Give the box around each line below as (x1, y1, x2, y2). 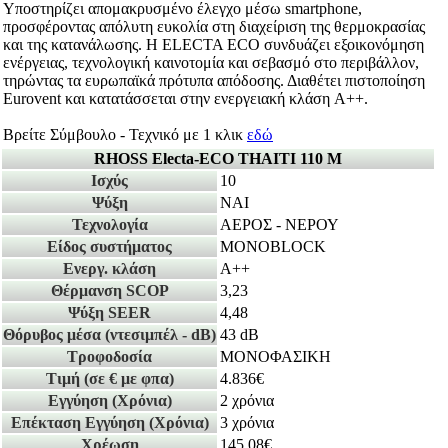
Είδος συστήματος (47, 238, 172, 256)
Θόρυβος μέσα (3, 326, 105, 344)
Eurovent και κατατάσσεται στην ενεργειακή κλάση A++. (3, 90, 368, 108)
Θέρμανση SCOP (50, 282, 169, 300)
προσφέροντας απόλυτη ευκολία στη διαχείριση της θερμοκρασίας (3, 18, 425, 36)
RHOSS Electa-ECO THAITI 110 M (94, 150, 342, 168)
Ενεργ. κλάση (63, 260, 156, 278)
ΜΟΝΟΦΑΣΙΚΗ (220, 348, 331, 366)
